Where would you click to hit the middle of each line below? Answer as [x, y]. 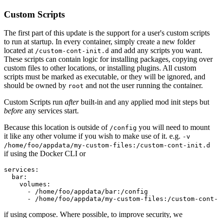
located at [19, 51]
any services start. [51, 111]
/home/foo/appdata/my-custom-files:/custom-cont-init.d [107, 145]
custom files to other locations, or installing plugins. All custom [100, 68]
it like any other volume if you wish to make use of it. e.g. [93, 136]
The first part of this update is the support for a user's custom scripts [107, 33]
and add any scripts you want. [156, 51]
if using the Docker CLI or [45, 154]
